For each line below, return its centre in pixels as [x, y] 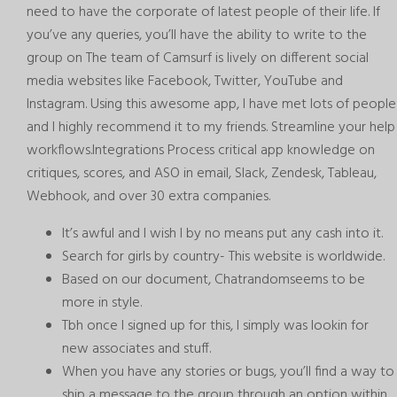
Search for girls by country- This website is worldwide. [223, 257]
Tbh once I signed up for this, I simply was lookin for [215, 327]
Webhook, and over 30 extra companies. [148, 197]
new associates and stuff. [136, 350]
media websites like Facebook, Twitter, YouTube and [185, 82]
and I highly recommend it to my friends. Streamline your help [211, 128]
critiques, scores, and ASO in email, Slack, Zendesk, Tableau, [202, 174]
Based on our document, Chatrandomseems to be [214, 280]
